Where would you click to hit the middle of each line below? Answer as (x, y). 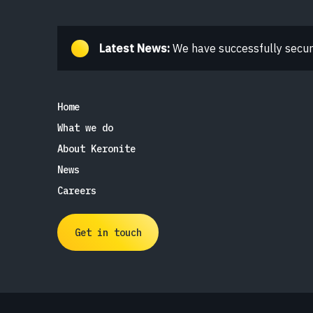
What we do (85, 128)
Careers (77, 191)
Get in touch (108, 232)
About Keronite (96, 149)
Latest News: (134, 48)
